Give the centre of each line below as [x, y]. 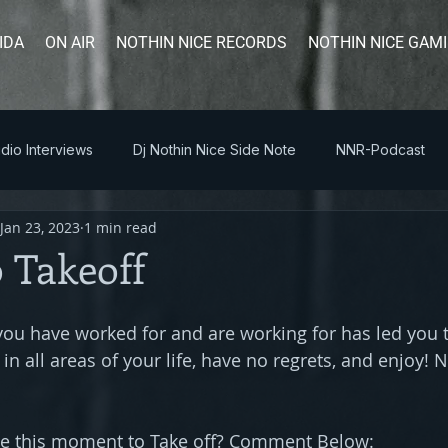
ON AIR [70, 42]
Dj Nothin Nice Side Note [214, 150]
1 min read [120, 227]
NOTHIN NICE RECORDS [201, 42]
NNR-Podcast [380, 150]
